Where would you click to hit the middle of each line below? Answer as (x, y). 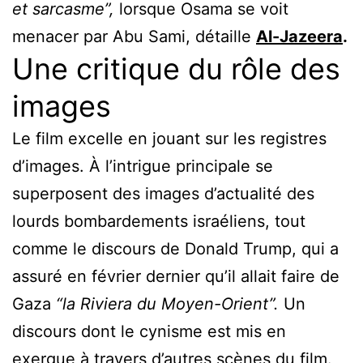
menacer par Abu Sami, (101, 36)
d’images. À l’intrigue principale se (143, 166)
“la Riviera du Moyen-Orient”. (167, 303)
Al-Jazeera (299, 36)
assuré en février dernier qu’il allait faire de (176, 276)
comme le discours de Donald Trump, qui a (175, 248)
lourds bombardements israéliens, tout (159, 221)
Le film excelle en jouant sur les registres (169, 138)
